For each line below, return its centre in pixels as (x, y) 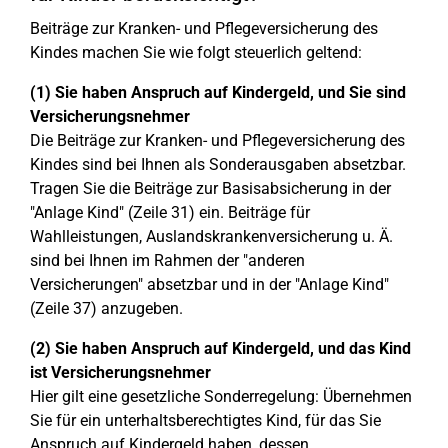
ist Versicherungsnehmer (120, 372)
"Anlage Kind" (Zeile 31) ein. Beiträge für (170, 212)
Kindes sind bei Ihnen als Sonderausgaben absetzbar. (218, 164)
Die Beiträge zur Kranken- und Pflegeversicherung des (217, 140)
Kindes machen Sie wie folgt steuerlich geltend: (196, 52)
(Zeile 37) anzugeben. (106, 308)
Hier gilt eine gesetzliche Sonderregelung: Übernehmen (221, 396)
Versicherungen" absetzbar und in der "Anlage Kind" (209, 284)
